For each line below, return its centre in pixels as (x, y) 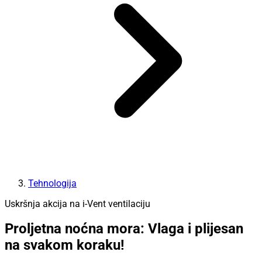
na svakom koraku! (65, 245)
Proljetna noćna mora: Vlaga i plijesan (124, 229)
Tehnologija (52, 183)
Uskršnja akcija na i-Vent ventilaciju (77, 204)
